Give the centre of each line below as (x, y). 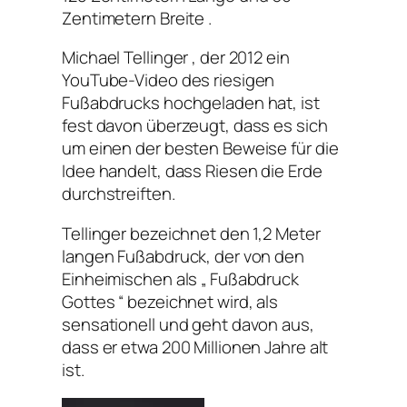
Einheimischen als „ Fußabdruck (180, 278)
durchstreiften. (119, 194)
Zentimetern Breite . (137, 18)
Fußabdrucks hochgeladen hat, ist (191, 103)
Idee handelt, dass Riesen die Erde (192, 171)
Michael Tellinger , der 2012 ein (176, 58)
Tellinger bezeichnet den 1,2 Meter (191, 233)
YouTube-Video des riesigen (169, 80)
